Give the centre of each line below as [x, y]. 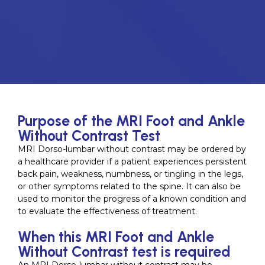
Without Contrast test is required [124, 251]
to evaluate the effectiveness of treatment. [107, 211]
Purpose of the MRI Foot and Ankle [131, 121]
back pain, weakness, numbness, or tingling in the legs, [130, 174]
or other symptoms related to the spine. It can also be [129, 186]
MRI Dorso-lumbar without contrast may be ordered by [132, 149]
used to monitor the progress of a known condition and [132, 199]
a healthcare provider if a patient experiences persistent [132, 161]
